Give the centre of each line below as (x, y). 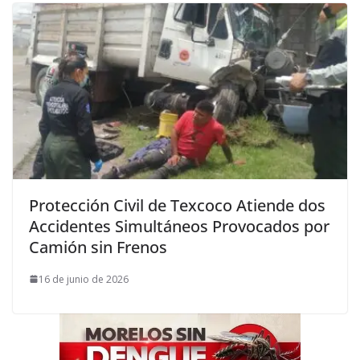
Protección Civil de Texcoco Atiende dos (177, 205)
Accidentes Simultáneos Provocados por (179, 226)
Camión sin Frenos (98, 247)
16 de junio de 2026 (84, 279)
